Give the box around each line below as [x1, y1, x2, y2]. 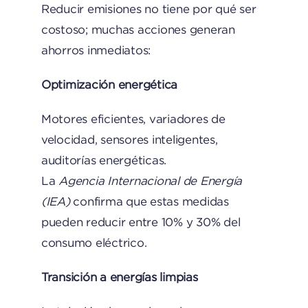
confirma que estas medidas [69, 195, 229, 208]
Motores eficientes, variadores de [41, 113, 225, 125]
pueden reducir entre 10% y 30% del [41, 216, 241, 228]
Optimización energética [41, 78, 178, 91]
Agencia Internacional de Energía [58, 175, 243, 187]
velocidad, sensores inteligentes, [41, 133, 218, 146]
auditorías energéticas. [41, 154, 167, 166]
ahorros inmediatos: [41, 44, 151, 56]
